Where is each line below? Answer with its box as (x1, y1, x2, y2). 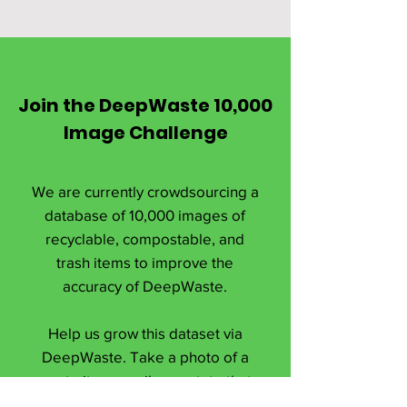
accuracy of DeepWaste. (63, 277, 227, 294)
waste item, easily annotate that (38, 372, 252, 389)
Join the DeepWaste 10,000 (18, 93, 273, 118)
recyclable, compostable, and (45, 230, 244, 247)
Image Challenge (63, 120, 228, 145)
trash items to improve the (56, 253, 233, 271)
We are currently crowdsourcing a (31, 183, 259, 200)
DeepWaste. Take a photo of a (41, 348, 249, 365)
